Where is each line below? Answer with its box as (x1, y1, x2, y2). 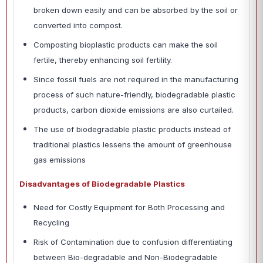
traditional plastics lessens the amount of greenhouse (33, 140, 232, 150)
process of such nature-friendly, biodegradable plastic (33, 90, 235, 100)
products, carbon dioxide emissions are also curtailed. (33, 105, 236, 115)
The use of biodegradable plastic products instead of (33, 124, 231, 134)
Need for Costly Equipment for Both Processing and (33, 203, 225, 213)
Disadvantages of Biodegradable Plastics (19, 179, 185, 189)
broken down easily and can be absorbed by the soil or (33, 5, 238, 15)
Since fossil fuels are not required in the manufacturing (33, 75, 238, 85)
